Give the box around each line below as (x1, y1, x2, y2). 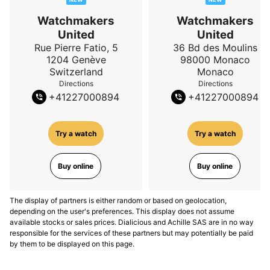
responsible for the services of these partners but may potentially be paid (10, 228, 253, 238)
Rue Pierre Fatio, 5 (34, 42, 118, 54)
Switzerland (49, 66, 103, 78)
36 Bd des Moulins (173, 42, 257, 54)
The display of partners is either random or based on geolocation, (10, 196, 227, 206)
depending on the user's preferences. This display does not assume (10, 207, 234, 216)
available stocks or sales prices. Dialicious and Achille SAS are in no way (10, 218, 254, 227)
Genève (71, 54, 106, 66)
